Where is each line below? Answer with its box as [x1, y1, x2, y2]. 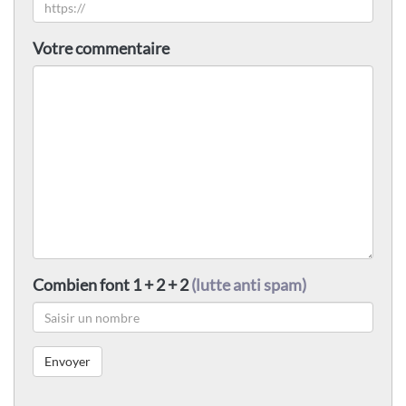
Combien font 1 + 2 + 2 [33, 275, 191, 295]
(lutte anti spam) [191, 275, 306, 295]
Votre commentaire [33, 38, 169, 59]
